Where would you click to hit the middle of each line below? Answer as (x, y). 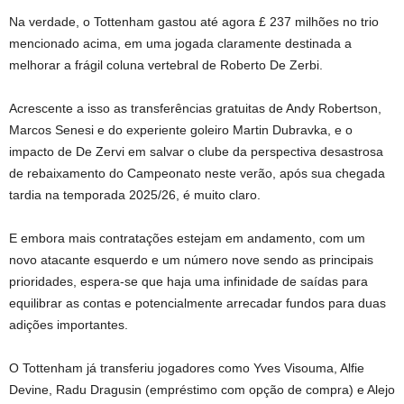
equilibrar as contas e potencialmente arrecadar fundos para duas (197, 303)
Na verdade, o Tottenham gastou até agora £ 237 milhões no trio (194, 22)
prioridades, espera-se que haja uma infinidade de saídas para (188, 281)
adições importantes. (69, 325)
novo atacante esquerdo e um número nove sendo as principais (191, 260)
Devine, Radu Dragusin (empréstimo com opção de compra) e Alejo (202, 390)
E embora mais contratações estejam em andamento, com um (187, 238)
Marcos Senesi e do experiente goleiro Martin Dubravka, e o (181, 130)
